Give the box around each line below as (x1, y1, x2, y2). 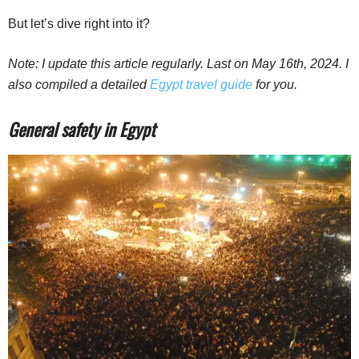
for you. (252, 78, 297, 92)
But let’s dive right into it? (8, 17, 150, 31)
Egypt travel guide (150, 78, 252, 92)
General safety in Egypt (8, 116, 155, 143)
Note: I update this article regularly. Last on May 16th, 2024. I (8, 57, 349, 71)
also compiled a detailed (8, 78, 150, 92)
